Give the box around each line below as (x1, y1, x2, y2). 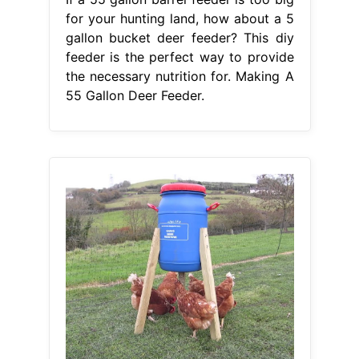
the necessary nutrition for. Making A (65, 68, 294, 85)
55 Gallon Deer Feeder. (65, 87, 204, 104)
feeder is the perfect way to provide (65, 49, 294, 66)
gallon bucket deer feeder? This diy (65, 30, 294, 46)
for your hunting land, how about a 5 (65, 10, 294, 27)
